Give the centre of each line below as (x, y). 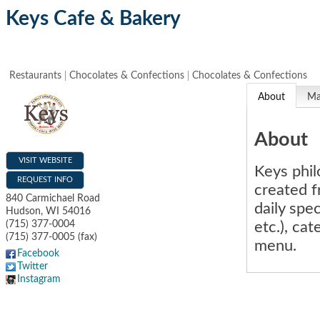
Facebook (38, 253)
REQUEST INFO (45, 179)
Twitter (32, 266)
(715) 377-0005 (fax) (51, 237)
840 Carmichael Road (53, 198)
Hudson (23, 211)
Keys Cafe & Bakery (93, 19)
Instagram (39, 279)
